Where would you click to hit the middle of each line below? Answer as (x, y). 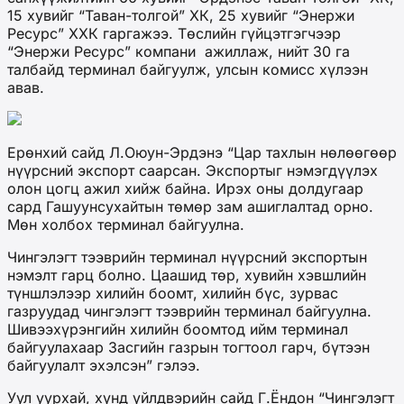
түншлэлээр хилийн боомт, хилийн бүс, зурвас (173, 293)
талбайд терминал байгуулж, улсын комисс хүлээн (188, 69)
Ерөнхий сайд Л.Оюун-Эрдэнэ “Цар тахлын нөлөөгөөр (202, 152)
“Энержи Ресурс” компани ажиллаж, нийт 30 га (179, 51)
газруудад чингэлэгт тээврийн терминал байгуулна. (189, 311)
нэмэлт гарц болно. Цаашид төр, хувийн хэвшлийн (187, 275)
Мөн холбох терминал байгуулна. (126, 224)
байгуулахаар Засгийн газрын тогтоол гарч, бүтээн (188, 347)
